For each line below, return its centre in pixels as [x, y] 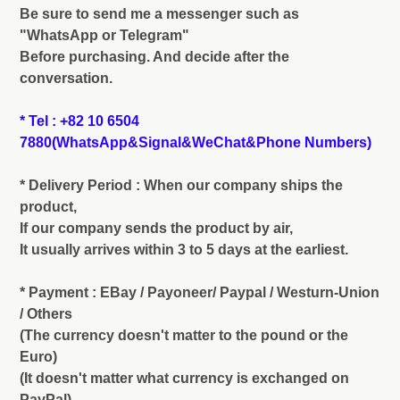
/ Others [46, 314]
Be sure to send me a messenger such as [159, 14]
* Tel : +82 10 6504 [79, 121]
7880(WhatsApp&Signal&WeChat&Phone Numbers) [196, 143]
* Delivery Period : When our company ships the [181, 186]
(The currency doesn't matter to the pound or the [184, 336]
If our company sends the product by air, [156, 229]
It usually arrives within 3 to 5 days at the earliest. [184, 250]
